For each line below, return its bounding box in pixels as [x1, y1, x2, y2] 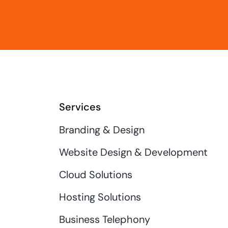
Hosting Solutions [59, 190, 141, 204]
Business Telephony [59, 212, 151, 226]
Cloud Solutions [59, 167, 133, 181]
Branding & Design [59, 123, 145, 136]
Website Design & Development [59, 145, 208, 159]
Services [59, 100, 101, 113]
